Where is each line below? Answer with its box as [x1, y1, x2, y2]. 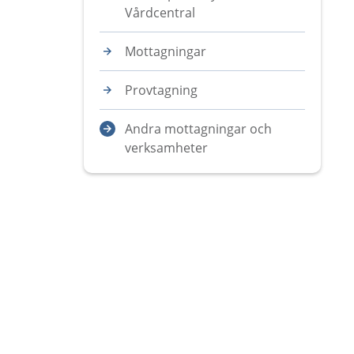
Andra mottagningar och [125, 120, 272, 137]
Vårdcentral [125, 4, 195, 21]
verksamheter [125, 139, 208, 156]
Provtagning [125, 81, 198, 99]
